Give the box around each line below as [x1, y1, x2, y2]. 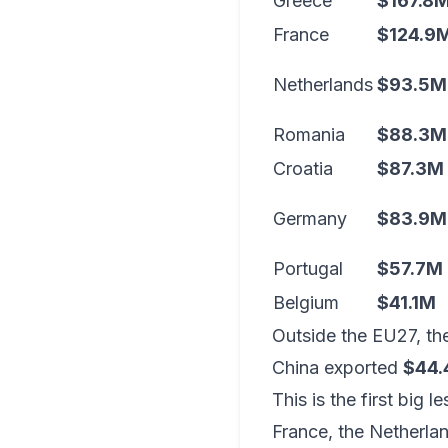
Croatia [273, 158, 333, 179]
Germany [273, 208, 347, 229]
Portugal [273, 258, 343, 279]
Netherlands [273, 74, 373, 95]
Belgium [273, 292, 339, 313]
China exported [272, 357, 403, 378]
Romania [273, 124, 345, 145]
